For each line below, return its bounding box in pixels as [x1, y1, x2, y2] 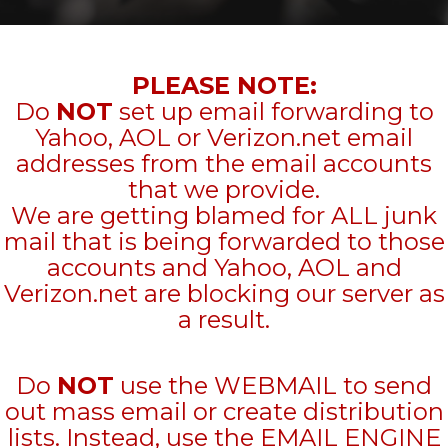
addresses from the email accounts [16, 149, 432, 178]
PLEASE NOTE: [131, 71, 317, 100]
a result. [178, 305, 270, 334]
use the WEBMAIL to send [114, 371, 432, 400]
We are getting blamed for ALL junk [11, 201, 437, 230]
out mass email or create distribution [4, 397, 444, 426]
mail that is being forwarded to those [3, 227, 445, 256]
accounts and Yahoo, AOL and [46, 253, 402, 282]
